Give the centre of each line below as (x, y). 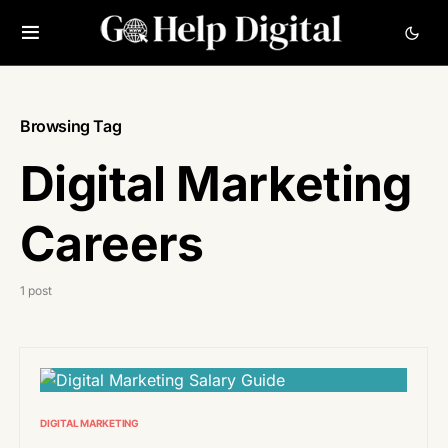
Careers (112, 243)
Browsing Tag (71, 126)
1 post (36, 290)
